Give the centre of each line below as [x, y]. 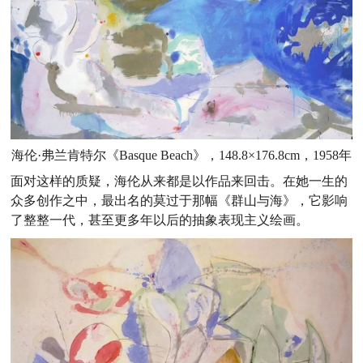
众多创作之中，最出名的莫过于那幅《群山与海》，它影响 [179, 201]
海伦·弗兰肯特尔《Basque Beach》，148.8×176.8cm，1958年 [181, 156]
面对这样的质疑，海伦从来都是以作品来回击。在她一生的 [179, 181]
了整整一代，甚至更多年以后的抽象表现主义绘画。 [160, 220]
